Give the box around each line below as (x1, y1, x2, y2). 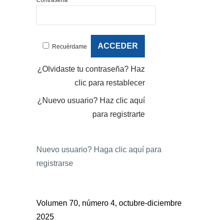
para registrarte (92, 110, 145, 118)
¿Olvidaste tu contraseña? (37, 64, 131, 73)
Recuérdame (52, 43, 87, 50)
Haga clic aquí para (94, 145, 162, 154)
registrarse (36, 159, 73, 167)
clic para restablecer (74, 78, 145, 87)
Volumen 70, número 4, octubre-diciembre (36, 198, 182, 207)
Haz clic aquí (99, 96, 145, 105)
